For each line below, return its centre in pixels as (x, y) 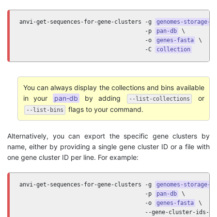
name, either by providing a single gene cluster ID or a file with (108, 147)
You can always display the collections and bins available (114, 87)
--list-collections (159, 99)
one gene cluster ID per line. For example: (73, 157)
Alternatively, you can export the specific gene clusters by (108, 136)
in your (38, 98)
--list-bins (45, 110)
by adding (103, 98)
